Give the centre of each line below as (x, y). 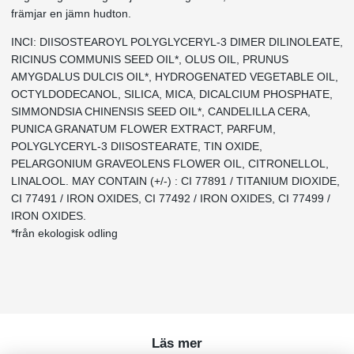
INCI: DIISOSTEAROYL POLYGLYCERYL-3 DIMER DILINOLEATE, (177, 41)
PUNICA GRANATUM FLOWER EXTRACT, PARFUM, (143, 128)
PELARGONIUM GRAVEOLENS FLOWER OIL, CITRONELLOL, (170, 163)
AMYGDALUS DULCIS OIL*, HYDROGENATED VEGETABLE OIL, (175, 76)
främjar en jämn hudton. (71, 13)
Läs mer (177, 343)
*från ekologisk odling (64, 233)
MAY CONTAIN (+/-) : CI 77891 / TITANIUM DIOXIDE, (206, 181)
